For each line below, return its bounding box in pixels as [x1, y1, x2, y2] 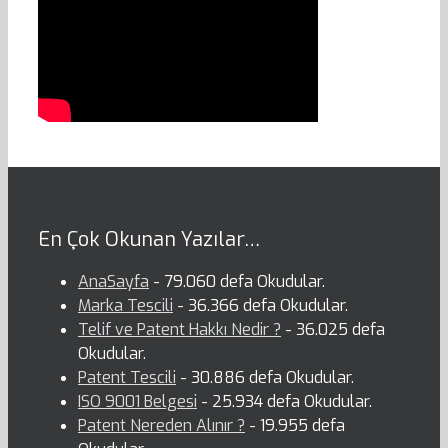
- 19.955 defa [245, 415, 345, 437]
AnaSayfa [78, 271, 149, 293]
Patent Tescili [78, 367, 176, 389]
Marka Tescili [78, 295, 173, 317]
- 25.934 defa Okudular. [197, 391, 372, 413]
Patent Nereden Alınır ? [78, 415, 245, 437]
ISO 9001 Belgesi [78, 391, 197, 413]
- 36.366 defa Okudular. [173, 295, 348, 317]
